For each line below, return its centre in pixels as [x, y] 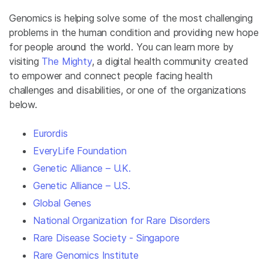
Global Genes [62, 203]
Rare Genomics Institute [86, 255]
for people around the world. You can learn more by [122, 47]
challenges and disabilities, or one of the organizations [128, 90]
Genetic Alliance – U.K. [82, 168]
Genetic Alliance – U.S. [82, 185]
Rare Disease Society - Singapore [106, 237]
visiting [26, 61]
